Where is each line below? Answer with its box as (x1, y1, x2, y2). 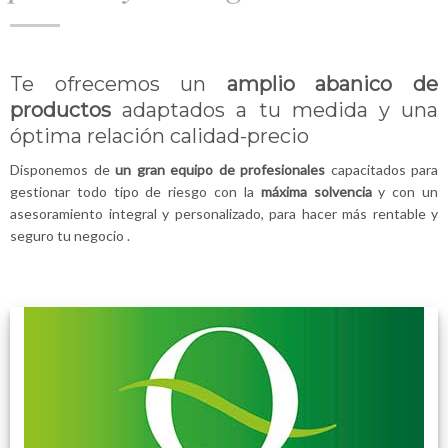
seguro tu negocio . (10, 227, 130, 244)
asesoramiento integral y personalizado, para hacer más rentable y (10, 205, 438, 222)
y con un (378, 183, 439, 200)
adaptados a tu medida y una (122, 98, 439, 122)
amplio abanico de (226, 72, 439, 96)
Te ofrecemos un (10, 72, 227, 96)
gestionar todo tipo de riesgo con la (10, 183, 261, 200)
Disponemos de (10, 161, 115, 178)
